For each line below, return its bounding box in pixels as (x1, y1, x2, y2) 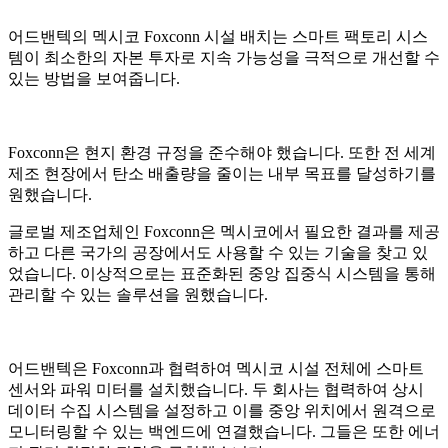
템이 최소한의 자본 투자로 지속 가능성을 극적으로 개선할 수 (8, 48, 440, 66)
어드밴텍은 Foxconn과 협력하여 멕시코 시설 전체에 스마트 (8, 359, 424, 377)
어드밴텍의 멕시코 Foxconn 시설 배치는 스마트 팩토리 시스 (8, 27, 428, 45)
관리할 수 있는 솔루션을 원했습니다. (8, 285, 272, 303)
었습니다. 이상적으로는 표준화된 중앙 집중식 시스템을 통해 (8, 264, 436, 282)
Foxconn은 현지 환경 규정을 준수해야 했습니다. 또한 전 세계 (8, 143, 436, 161)
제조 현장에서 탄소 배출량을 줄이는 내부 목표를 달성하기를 (8, 164, 436, 182)
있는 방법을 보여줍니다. (8, 69, 184, 87)
